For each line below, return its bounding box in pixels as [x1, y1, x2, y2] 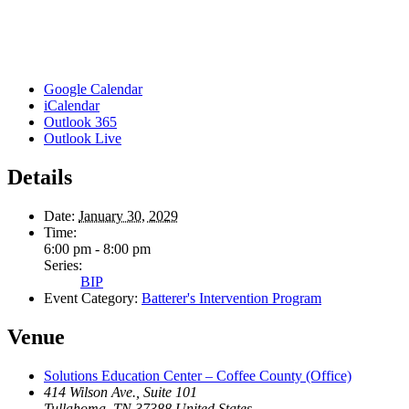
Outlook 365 [44, 114, 117, 131]
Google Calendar [44, 81, 142, 98]
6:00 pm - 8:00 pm [44, 241, 151, 257]
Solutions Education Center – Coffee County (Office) [44, 368, 351, 384]
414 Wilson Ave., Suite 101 [44, 384, 197, 401]
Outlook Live [44, 131, 121, 147]
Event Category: [44, 290, 138, 307]
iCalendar [44, 98, 100, 114]
